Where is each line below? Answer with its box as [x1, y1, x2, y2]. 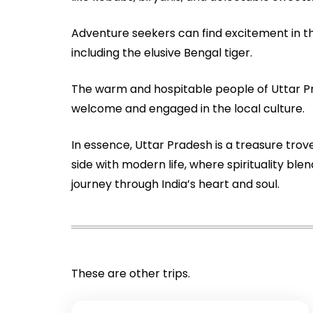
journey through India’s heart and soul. [71, 175, 279, 192]
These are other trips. [71, 265, 190, 282]
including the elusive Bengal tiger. [71, 44, 252, 61]
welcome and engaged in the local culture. [71, 100, 305, 117]
